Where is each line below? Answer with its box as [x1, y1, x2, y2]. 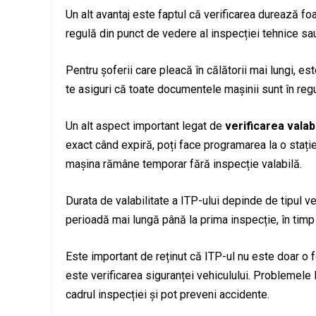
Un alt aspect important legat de [66, 119, 225, 133]
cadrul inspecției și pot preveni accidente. [66, 288, 269, 302]
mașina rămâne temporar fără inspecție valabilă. [66, 157, 302, 171]
